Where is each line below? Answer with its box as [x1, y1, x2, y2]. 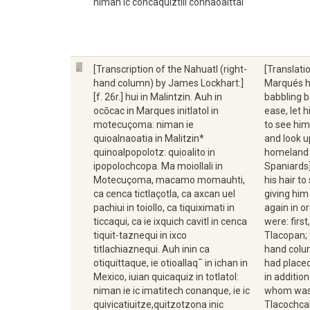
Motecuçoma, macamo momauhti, [93, 174, 245, 185]
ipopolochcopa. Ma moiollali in [93, 161, 223, 172]
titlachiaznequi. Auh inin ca [93, 244, 210, 255]
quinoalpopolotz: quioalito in [93, 147, 215, 158]
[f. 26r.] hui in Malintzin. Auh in [93, 91, 222, 102]
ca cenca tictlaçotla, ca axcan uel [93, 188, 235, 199]
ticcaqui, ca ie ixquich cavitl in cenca [93, 216, 247, 227]
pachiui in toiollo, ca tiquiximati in [93, 202, 235, 213]
